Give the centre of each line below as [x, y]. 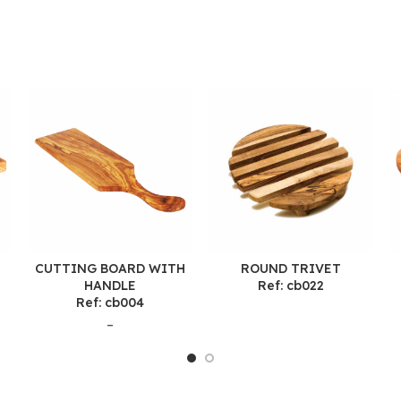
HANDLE [110, 286]
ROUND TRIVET [291, 269]
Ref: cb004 [110, 303]
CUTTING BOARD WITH [110, 269]
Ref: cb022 [291, 286]
